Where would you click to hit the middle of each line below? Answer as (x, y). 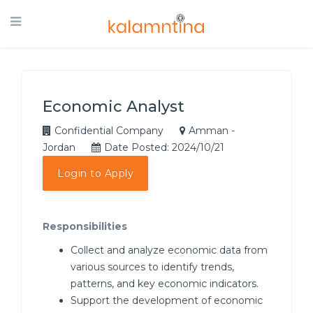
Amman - (212, 131)
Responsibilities (85, 226)
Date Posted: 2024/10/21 (166, 147)
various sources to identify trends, (152, 267)
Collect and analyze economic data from (169, 250)
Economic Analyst (114, 107)
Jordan (59, 147)
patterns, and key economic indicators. (165, 284)
